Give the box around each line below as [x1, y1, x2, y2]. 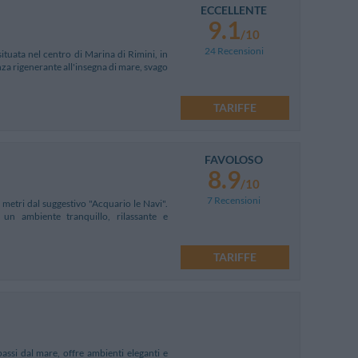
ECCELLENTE [201, 2, 267, 17]
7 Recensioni [207, 193, 261, 206]
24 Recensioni [204, 44, 264, 57]
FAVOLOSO [205, 152, 263, 166]
